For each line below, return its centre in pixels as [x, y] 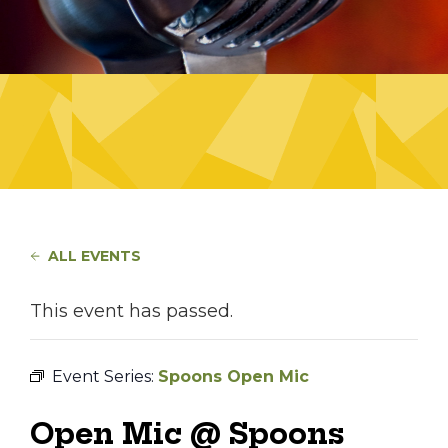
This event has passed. [131, 311]
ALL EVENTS [94, 256]
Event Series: [105, 376]
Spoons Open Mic [233, 376]
